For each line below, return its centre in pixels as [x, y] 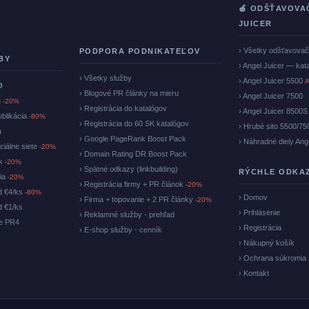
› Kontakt [253, 273]
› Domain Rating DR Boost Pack [133, 154]
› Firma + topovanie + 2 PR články [137, 200]
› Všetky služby [105, 78]
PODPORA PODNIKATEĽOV [140, 51]
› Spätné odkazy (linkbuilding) [128, 169]
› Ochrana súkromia [272, 258]
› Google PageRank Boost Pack [132, 139]
